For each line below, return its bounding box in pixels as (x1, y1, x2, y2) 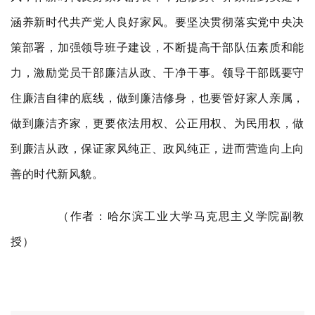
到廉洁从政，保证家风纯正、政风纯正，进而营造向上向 (11, 143, 304, 155)
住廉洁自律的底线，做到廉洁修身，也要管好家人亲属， (11, 92, 304, 104)
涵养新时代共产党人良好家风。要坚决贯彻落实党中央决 (11, 16, 304, 28)
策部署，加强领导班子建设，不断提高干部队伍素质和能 (11, 41, 304, 53)
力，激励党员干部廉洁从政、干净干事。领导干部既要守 (11, 67, 304, 79)
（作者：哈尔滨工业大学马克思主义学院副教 (33, 210, 304, 222)
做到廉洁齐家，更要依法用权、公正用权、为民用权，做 (11, 117, 304, 129)
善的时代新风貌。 (11, 168, 104, 180)
